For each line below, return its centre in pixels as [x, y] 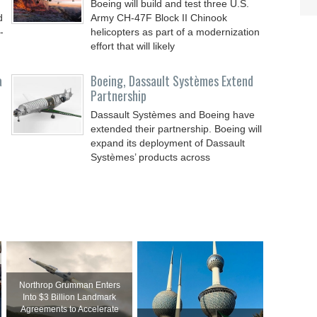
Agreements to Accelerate [69, 309]
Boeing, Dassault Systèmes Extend [172, 81]
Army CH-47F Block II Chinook [159, 18]
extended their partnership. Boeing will [177, 129]
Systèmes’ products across [151, 157]
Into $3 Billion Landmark [69, 297]
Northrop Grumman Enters [69, 285]
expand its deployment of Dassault [168, 143]
